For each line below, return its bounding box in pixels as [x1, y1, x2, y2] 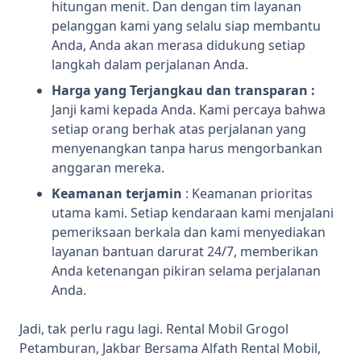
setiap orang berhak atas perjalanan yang [52, 120, 306, 139]
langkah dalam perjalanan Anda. [52, 56, 248, 74]
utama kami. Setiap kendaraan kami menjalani [52, 204, 334, 222]
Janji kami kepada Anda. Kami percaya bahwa [52, 101, 326, 119]
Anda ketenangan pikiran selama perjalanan [52, 262, 321, 280]
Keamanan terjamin [52, 185, 182, 203]
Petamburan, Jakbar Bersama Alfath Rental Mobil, [19, 339, 321, 358]
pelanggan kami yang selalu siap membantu [52, 17, 321, 35]
